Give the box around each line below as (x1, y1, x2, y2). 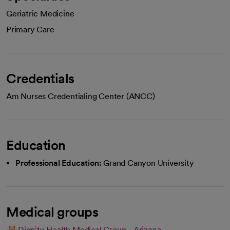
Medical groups (6, 204, 98, 220)
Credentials (6, 70, 74, 86)
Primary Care (6, 25, 54, 34)
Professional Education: (15, 158, 102, 168)
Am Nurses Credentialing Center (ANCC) (6, 91, 155, 101)
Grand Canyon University (103, 158, 194, 168)
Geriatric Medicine (6, 9, 74, 18)
